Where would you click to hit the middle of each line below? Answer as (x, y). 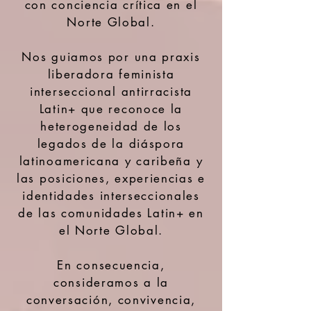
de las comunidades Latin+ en (111, 213)
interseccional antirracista (111, 92)
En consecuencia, (111, 265)
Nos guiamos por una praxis (111, 57)
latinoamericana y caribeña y (111, 161)
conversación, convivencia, (111, 300)
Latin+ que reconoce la (111, 109)
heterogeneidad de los (111, 126)
